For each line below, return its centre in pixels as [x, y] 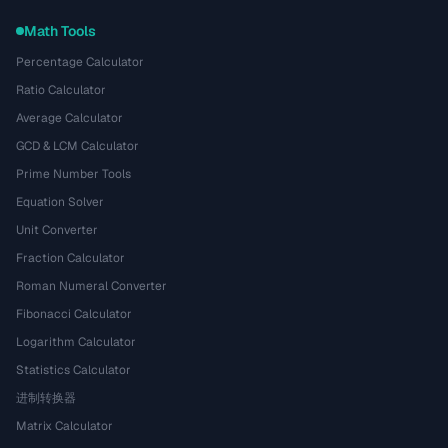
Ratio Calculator [61, 90]
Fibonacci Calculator [74, 314]
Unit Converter [57, 230]
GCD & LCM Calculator [77, 146]
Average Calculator [69, 118]
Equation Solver [60, 202]
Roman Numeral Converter [91, 286]
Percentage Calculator [80, 62]
